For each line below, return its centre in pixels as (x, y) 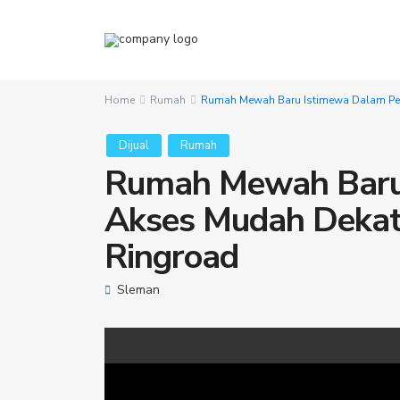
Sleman (138, 290)
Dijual (134, 146)
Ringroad (171, 257)
